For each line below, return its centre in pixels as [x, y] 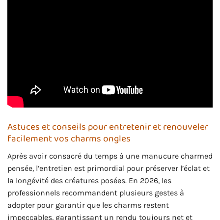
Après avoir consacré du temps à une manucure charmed [110, 156]
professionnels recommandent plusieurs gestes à [96, 192]
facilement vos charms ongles [69, 139]
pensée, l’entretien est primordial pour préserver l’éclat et [109, 168]
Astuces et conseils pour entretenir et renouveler [108, 127]
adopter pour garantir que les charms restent [88, 205]
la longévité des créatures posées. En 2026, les [89, 180]
